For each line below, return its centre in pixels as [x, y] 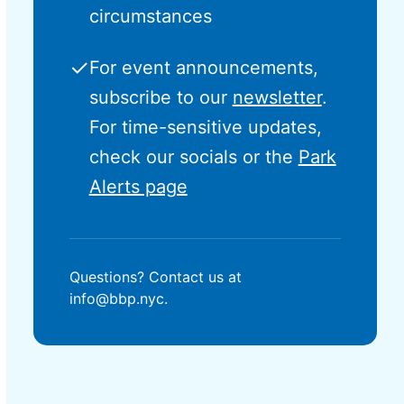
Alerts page [138, 187]
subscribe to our [161, 97]
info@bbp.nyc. [118, 298]
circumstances [150, 16]
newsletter [277, 97]
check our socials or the [193, 157]
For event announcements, [203, 68]
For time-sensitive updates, [205, 127]
